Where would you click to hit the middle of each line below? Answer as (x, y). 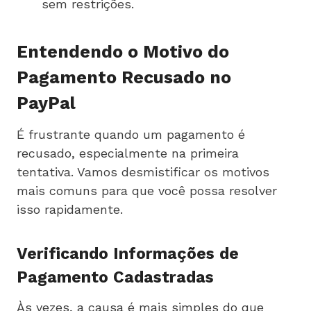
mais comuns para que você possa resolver (147, 190)
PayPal (46, 103)
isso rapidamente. (70, 209)
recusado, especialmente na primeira (128, 153)
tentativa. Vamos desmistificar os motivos (143, 171)
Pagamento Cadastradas (115, 278)
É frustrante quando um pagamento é (131, 134)
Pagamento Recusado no (124, 78)
